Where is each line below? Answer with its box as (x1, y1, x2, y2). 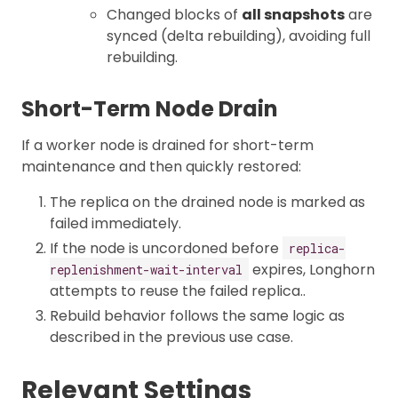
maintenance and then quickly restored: (21, 155, 301, 177)
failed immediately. (50, 212, 181, 234)
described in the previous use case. (50, 326, 293, 347)
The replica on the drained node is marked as (50, 191, 365, 212)
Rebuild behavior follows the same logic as (50, 305, 345, 326)
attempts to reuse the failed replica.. (50, 280, 306, 301)
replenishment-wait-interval (50, 260, 243, 278)
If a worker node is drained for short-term (21, 134, 314, 155)
